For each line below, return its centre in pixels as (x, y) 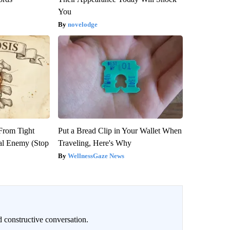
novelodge (82, 25)
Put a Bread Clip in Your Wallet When (120, 131)
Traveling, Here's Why (94, 143)
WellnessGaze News (96, 156)
